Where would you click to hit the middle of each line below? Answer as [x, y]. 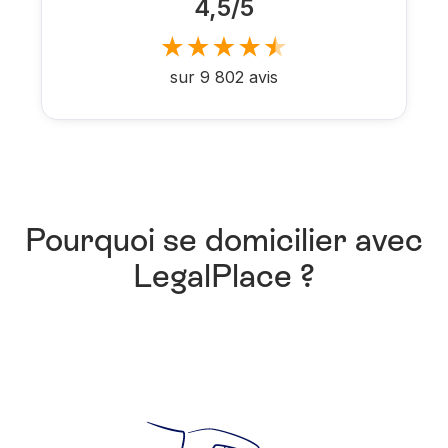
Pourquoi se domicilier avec [224, 239]
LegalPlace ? [224, 275]
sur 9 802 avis [224, 76]
